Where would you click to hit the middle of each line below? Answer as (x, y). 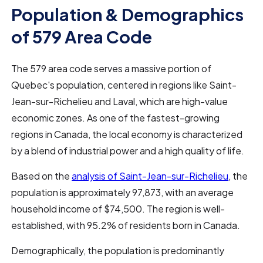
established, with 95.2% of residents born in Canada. (126, 225)
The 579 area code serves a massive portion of (112, 68)
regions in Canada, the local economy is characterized (127, 134)
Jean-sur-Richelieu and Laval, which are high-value (120, 101)
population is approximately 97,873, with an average (123, 192)
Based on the (42, 176)
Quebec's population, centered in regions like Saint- (124, 85)
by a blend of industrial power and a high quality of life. (128, 151)
